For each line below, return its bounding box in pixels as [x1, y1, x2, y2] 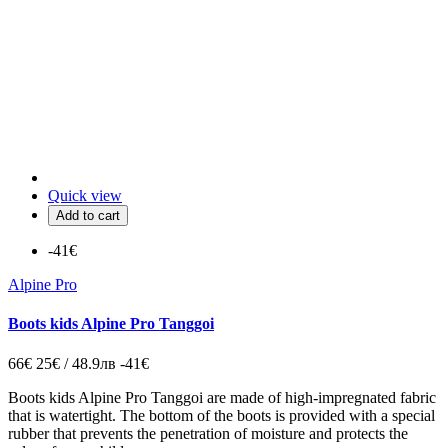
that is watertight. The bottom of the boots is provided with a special [8, 406, 435, 424]
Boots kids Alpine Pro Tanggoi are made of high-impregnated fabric [8, 388, 436, 406]
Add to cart [56, 208, 120, 224]
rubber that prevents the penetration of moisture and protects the [8, 424, 408, 442]
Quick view [48, 187, 122, 205]
